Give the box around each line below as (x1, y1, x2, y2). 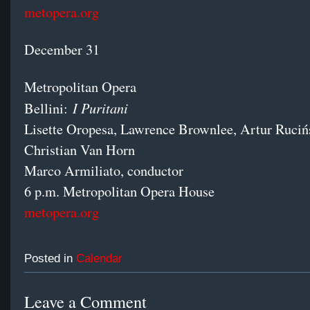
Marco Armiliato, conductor (24, 161, 183, 181)
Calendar (76, 252, 122, 266)
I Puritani (73, 98, 128, 118)
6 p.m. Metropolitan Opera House (24, 182, 215, 201)
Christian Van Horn (24, 140, 135, 160)
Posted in (24, 252, 76, 266)
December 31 (24, 40, 100, 60)
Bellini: (24, 99, 73, 118)
